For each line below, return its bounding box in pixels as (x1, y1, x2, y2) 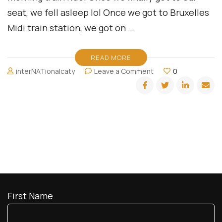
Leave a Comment (94, 66, 154, 76)
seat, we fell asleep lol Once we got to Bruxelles (7, 6, 209, 18)
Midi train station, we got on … (7, 21, 134, 34)
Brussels (153, 107, 182, 117)
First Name (7, 189, 53, 202)
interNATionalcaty (16, 66, 75, 76)
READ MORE (91, 53, 131, 62)
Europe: (153, 97, 179, 107)
